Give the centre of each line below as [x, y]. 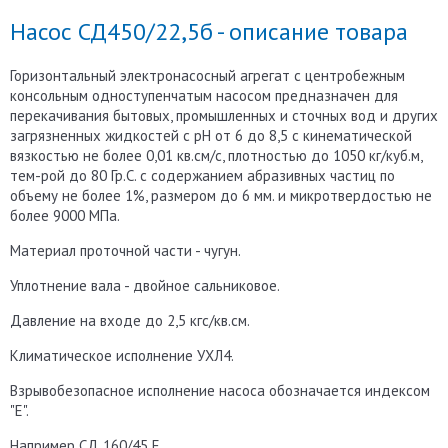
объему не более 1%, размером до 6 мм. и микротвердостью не [221, 195]
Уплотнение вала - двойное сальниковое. [145, 285]
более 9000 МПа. [65, 215]
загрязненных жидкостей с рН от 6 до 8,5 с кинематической [211, 135]
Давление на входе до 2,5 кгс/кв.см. [130, 320]
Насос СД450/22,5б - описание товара [209, 31]
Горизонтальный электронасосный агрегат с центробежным [207, 75]
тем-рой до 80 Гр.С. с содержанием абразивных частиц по [202, 175]
